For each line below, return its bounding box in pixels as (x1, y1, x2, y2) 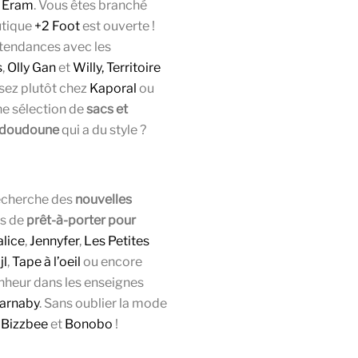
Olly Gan (7, 60, 56, 76)
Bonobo (65, 316, 113, 332)
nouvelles (75, 192, 132, 208)
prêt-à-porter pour (26, 213, 136, 229)
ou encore (81, 254, 142, 270)
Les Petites (84, 233, 149, 249)
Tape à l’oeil (12, 254, 81, 270)
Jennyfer (30, 233, 79, 249)
